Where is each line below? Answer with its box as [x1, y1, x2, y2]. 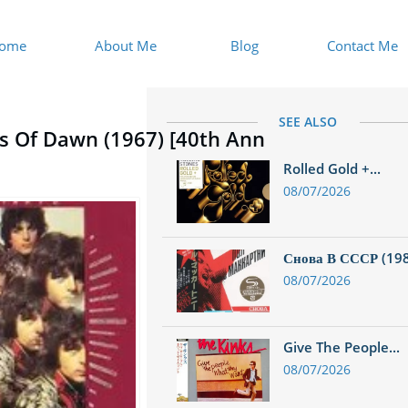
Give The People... [283, 338, 400, 356]
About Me [95, 36, 157, 55]
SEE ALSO [279, 113, 337, 130]
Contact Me [327, 36, 398, 55]
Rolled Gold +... [283, 159, 381, 178]
